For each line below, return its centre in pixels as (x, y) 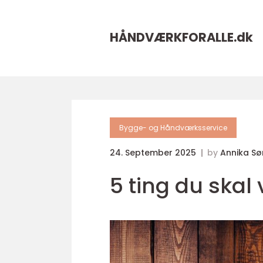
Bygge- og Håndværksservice (173, 128)
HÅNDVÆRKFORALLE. (173, 37)
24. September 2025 (154, 153)
